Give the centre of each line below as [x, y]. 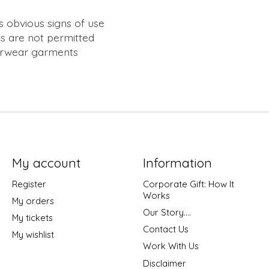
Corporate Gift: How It [188, 184]
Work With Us [171, 246]
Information [177, 162]
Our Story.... [167, 213]
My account [46, 162]
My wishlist [33, 235]
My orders [33, 201]
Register [29, 184]
